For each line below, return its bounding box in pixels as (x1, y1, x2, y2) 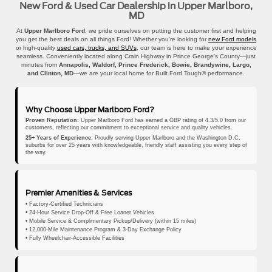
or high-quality (15, 44, 57, 51)
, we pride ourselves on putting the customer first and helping (84, 27, 256, 34)
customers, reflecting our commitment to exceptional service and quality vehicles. (25, 124, 233, 131)
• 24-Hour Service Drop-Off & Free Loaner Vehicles (25, 209, 154, 216)
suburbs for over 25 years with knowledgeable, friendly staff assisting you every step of (25, 142, 247, 149)
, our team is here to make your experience (136, 44, 257, 51)
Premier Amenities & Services (25, 189, 132, 198)
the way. (25, 149, 47, 156)
